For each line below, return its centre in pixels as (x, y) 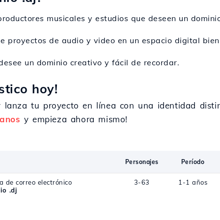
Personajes (142, 162)
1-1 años (193, 182)
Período (193, 162)
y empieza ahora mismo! (74, 119)
